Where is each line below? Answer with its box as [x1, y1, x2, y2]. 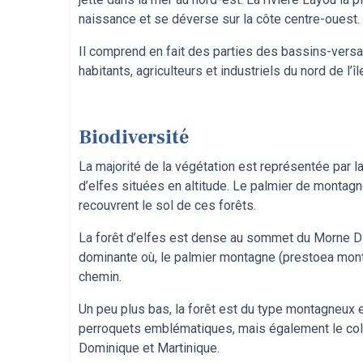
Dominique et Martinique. [79, 340, 223, 356]
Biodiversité [79, 125, 197, 150]
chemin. [79, 269, 125, 284]
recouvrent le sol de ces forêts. [79, 198, 259, 213]
